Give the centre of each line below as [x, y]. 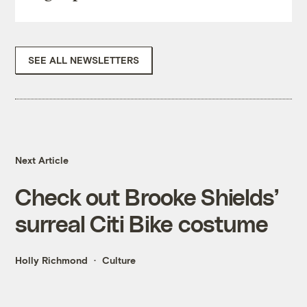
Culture [119, 260]
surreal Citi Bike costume [142, 223]
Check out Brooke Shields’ [147, 197]
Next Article [42, 160]
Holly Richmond [52, 260]
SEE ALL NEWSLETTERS [84, 60]
